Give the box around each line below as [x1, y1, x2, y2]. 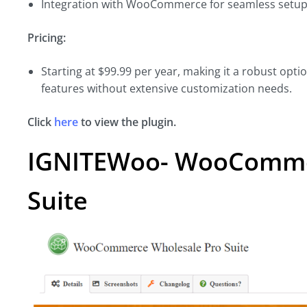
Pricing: [27, 30, 66, 45]
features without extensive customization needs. [41, 81, 292, 96]
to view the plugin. [78, 114, 176, 130]
